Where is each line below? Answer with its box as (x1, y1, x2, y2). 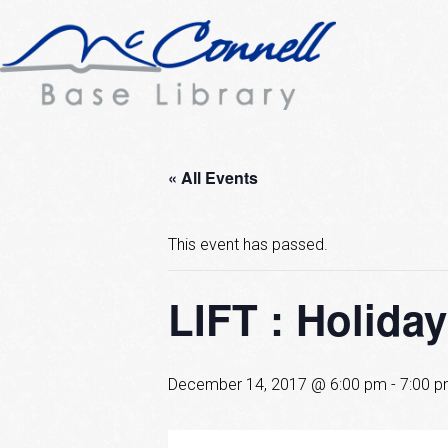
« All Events (168, 166, 258, 190)
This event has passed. (168, 235, 328, 255)
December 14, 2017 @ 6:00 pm (168, 375, 387, 395)
